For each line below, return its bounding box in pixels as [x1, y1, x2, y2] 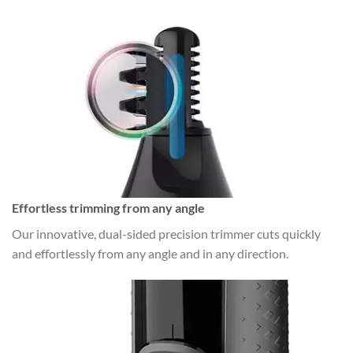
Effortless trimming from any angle [12, 200, 205, 216]
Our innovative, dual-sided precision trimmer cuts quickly [12, 226, 321, 242]
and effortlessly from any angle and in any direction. [12, 246, 288, 262]
